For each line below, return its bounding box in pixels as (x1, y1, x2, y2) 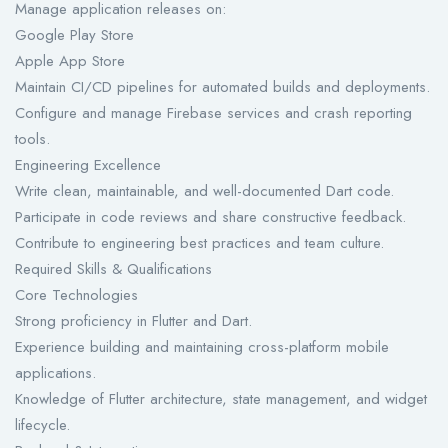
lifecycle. (15, 414, 70, 437)
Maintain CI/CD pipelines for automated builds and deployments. (15, 76, 430, 99)
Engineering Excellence (15, 154, 161, 177)
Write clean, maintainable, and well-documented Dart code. (15, 180, 394, 203)
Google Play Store (15, 24, 134, 47)
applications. (15, 362, 96, 385)
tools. (15, 128, 50, 151)
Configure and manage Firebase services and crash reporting (15, 102, 412, 125)
